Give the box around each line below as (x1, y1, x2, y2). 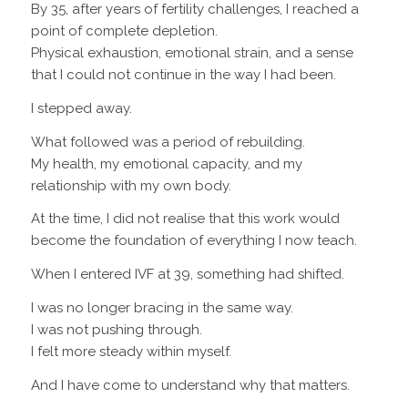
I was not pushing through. (30, 321, 202, 338)
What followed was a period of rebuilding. (30, 133, 305, 150)
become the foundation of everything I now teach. (30, 232, 357, 250)
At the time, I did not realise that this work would (30, 210, 340, 228)
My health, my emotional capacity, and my (30, 155, 302, 172)
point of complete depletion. (30, 23, 218, 40)
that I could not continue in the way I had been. (30, 66, 336, 84)
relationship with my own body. (30, 177, 231, 194)
